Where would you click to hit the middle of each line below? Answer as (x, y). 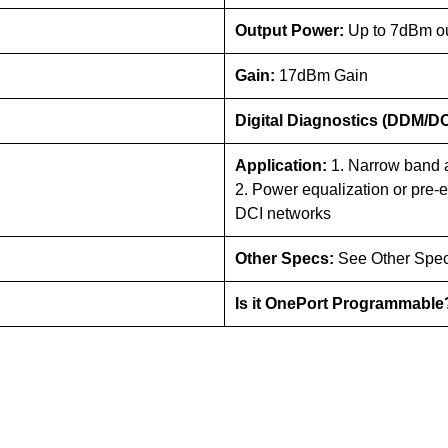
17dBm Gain (323, 76)
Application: (283, 166)
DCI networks (283, 214)
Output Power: (291, 31)
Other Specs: (286, 259)
